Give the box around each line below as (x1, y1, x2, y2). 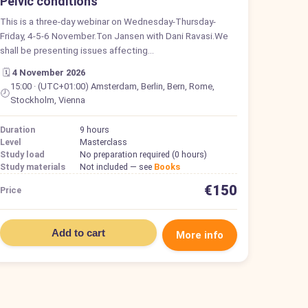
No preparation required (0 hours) (80, 148, 208, 159)
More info (175, 228, 223, 241)
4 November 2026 (12, 67, 86, 78)
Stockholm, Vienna (10, 94, 85, 105)
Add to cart (52, 226, 106, 239)
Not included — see (80, 161, 155, 172)
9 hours (80, 124, 110, 135)
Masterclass (80, 136, 128, 147)
